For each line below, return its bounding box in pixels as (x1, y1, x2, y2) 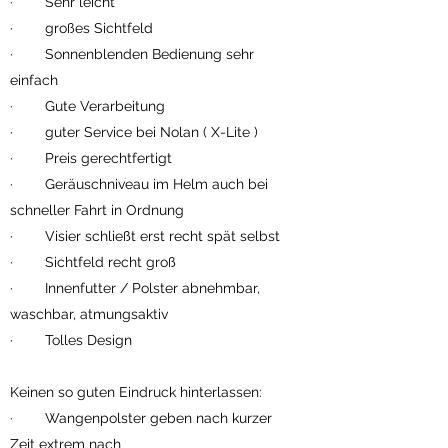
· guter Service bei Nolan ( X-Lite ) (10, 124, 258, 140)
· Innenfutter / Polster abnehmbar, (10, 280, 260, 296)
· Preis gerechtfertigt (10, 150, 172, 166)
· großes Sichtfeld (10, 20, 153, 36)
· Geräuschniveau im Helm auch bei (10, 176, 268, 192)
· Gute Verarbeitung (10, 98, 165, 114)
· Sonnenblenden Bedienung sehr (10, 46, 254, 62)
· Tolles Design (10, 332, 132, 348)
